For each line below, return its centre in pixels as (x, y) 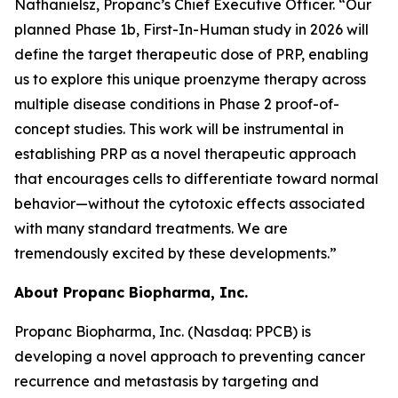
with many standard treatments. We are (151, 228)
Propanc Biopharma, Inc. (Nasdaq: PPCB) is (163, 331)
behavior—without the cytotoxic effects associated (190, 203)
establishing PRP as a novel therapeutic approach (185, 154)
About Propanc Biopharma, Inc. (131, 292)
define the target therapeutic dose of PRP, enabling (191, 54)
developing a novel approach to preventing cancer (190, 356)
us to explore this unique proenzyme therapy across (190, 79)
